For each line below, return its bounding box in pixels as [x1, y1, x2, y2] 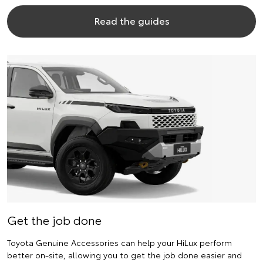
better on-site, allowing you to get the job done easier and [7, 248, 242, 261]
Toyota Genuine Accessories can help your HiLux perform [7, 236, 232, 248]
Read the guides [93, 14, 170, 28]
